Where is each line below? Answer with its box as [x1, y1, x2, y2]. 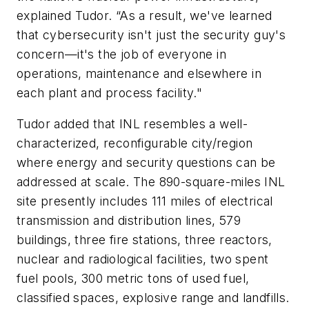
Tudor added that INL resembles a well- [17, 117, 248, 132]
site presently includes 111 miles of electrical [17, 194, 273, 209]
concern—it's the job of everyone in [17, 46, 226, 61]
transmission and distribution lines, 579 [17, 213, 241, 228]
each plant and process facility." [17, 85, 203, 100]
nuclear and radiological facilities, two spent [17, 252, 269, 267]
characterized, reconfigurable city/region [17, 136, 253, 151]
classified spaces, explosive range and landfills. [17, 290, 290, 306]
